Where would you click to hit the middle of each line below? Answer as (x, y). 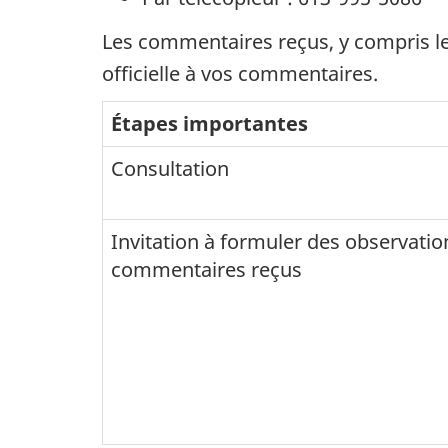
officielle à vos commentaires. (240, 73)
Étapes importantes (209, 124)
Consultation (170, 169)
